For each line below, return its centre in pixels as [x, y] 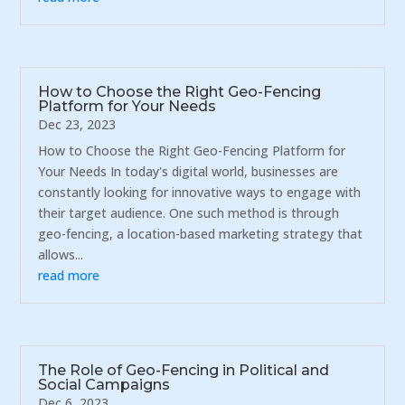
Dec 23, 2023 [77, 124]
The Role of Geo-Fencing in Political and [184, 371]
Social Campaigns [104, 385]
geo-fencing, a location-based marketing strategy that [201, 233]
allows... [61, 254]
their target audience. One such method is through [189, 212]
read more [69, 275]
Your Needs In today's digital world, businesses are [188, 171]
